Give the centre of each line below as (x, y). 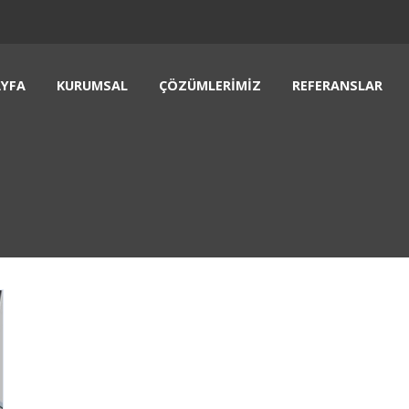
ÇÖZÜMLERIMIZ (210, 85)
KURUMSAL (92, 85)
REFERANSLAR (337, 85)
